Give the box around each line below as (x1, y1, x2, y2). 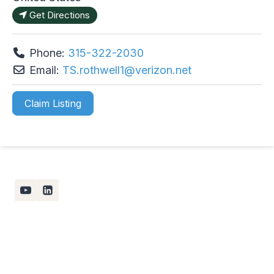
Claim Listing (24, 97, 82, 109)
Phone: (29, 46, 68, 59)
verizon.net (135, 63, 191, 76)
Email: (29, 63, 62, 76)
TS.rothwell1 (62, 63, 124, 76)
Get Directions (29, 9, 91, 21)
